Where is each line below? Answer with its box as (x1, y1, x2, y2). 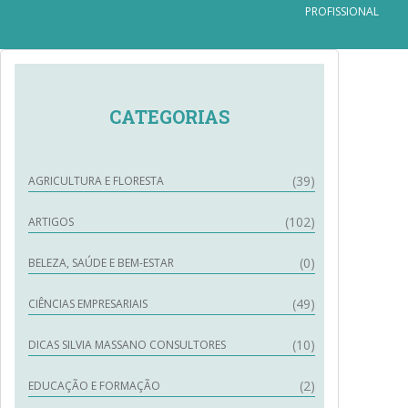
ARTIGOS (28, 214, 74, 229)
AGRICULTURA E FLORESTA (28, 173, 164, 189)
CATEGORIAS (109, 105, 229, 128)
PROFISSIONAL (305, 4, 379, 19)
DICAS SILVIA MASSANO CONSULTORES (28, 337, 226, 352)
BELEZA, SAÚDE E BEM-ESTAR (28, 255, 174, 270)
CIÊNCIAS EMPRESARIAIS (28, 296, 148, 311)
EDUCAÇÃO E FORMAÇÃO (28, 378, 160, 393)
